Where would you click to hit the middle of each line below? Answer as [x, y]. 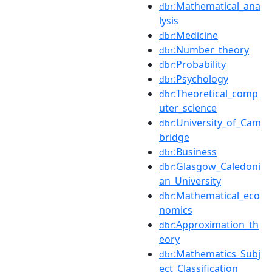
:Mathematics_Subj [217, 253]
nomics [176, 210]
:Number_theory [211, 49]
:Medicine [196, 35]
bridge [174, 137]
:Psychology [201, 79]
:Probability [200, 64]
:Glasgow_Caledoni [217, 166]
